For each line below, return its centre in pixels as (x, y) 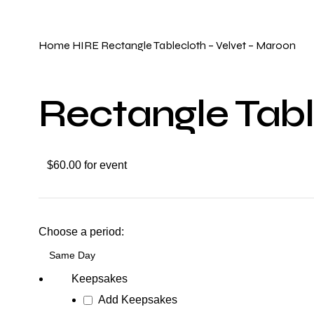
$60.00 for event (87, 165)
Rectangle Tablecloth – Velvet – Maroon (198, 46)
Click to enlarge (56, 21)
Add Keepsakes (138, 300)
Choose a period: (81, 232)
